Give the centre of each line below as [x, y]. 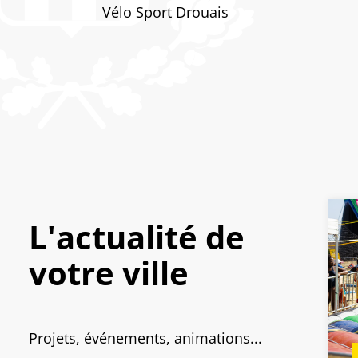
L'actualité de [136, 237]
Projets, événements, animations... [145, 338]
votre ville [108, 273]
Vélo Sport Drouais [167, 12]
